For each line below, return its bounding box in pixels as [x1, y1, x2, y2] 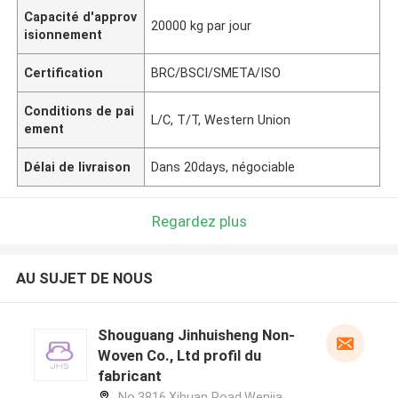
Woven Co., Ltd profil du [97, 346, 261, 365]
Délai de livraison [24, 159, 131, 174]
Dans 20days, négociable [151, 159, 296, 174]
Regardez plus [151, 211, 247, 230]
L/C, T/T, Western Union [151, 112, 291, 127]
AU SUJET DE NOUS [15, 269, 153, 288]
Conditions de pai [24, 103, 135, 118]
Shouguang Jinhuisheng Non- [97, 326, 295, 345]
